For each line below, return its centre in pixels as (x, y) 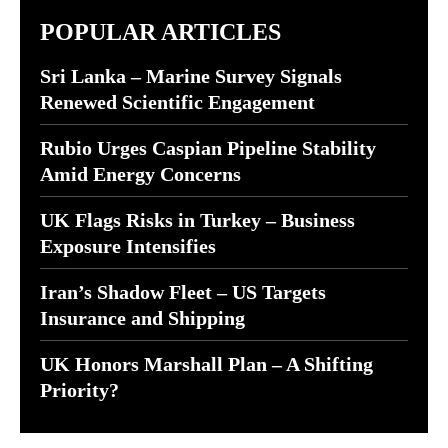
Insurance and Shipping (142, 318)
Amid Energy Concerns (140, 174)
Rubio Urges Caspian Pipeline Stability (208, 148)
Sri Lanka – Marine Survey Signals (191, 76)
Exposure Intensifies (128, 246)
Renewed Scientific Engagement (177, 102)
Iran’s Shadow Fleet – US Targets (183, 292)
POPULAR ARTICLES (160, 32)
